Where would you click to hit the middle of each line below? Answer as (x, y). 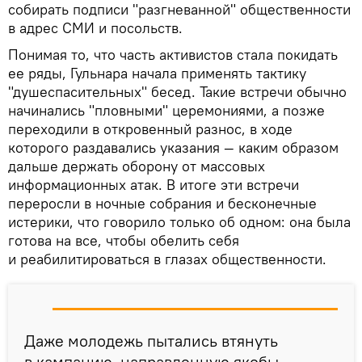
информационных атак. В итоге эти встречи (154, 184)
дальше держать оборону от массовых (137, 166)
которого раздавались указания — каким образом (173, 147)
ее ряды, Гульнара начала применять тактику (157, 73)
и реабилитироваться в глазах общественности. (167, 259)
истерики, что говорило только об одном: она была (179, 221)
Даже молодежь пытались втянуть (151, 340)
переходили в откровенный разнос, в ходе (150, 128)
